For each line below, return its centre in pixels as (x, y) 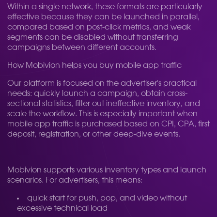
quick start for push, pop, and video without (107, 198)
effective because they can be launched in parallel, (103, 17)
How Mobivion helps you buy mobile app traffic (94, 65)
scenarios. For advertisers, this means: (75, 180)
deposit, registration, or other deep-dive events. (94, 134)
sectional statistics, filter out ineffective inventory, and (104, 104)
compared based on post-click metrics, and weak (99, 27)
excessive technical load (62, 208)
